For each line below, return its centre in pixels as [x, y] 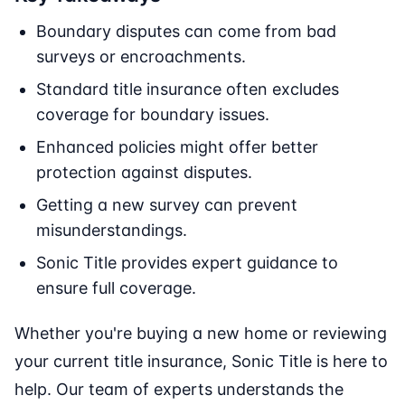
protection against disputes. [144, 173]
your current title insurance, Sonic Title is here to [201, 362]
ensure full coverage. [116, 288]
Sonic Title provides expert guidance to [187, 263]
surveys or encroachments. [141, 57]
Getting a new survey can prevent [167, 205]
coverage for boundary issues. [153, 115]
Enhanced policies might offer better [177, 147]
